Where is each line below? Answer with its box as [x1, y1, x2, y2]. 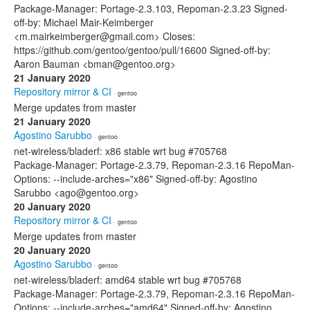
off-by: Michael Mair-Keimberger [14, 15, 154, 29]
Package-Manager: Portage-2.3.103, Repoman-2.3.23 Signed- [14, 1, 288, 15]
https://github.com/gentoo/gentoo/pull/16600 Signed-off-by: [14, 43, 271, 57]
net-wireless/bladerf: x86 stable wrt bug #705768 [14, 144, 227, 158]
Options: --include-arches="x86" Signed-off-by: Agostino [14, 172, 257, 185]
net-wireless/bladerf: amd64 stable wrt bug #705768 [14, 273, 241, 286]
